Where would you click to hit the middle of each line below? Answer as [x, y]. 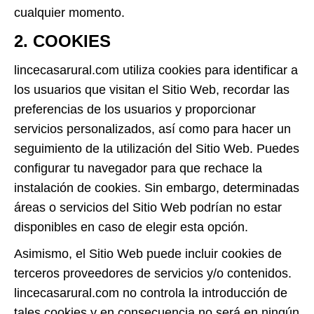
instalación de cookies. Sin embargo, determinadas [157, 188]
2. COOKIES [62, 41]
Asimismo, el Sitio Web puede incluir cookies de [148, 254]
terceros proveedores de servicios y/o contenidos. [153, 273]
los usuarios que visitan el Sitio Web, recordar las [152, 90]
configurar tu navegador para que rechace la [138, 168]
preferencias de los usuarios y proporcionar [135, 109]
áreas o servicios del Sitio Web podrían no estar [148, 207]
